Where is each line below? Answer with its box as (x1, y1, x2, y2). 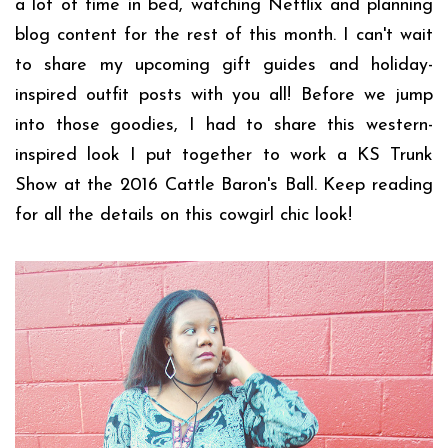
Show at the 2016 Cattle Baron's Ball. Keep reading (15, 175, 433, 195)
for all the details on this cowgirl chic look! (15, 205, 352, 225)
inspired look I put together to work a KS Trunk (15, 145, 433, 165)
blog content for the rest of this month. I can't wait (15, 25, 433, 45)
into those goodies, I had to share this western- (15, 115, 433, 135)
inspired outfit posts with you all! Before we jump (15, 85, 433, 105)
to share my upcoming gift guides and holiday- (15, 55, 433, 75)
